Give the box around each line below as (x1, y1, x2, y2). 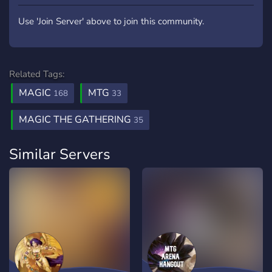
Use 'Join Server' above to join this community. (18, 15, 204, 27)
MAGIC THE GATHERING (19, 113, 134, 126)
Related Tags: (9, 68, 64, 80)
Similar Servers (9, 144, 110, 164)
